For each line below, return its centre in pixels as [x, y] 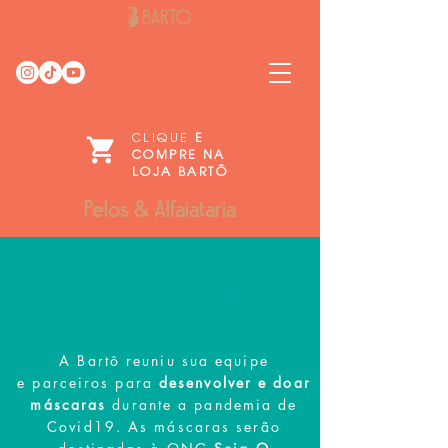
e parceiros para [88, 382]
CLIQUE [161, 139]
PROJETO [103, 301]
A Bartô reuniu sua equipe [164, 360]
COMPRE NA [179, 156]
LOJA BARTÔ [180, 173]
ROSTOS [222, 301]
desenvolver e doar [234, 382]
